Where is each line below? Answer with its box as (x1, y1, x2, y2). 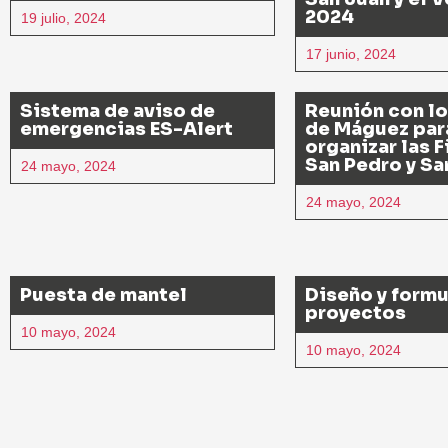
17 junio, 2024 (306, 45, 396, 62)
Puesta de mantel (20, 283, 187, 306)
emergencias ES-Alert (20, 117, 233, 140)
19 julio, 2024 (21, 9, 106, 26)
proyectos (305, 301, 406, 324)
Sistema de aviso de (20, 99, 215, 122)
